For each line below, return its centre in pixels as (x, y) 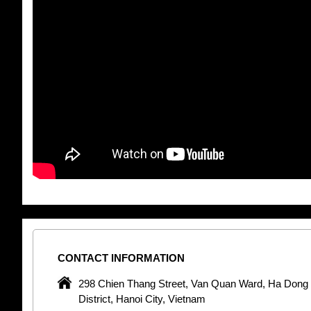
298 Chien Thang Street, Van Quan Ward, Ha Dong (194, 283)
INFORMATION (147, 258)
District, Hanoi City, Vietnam (142, 299)
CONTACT (83, 258)
